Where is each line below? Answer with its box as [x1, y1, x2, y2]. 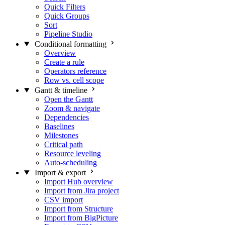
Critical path [44, 140, 83, 149]
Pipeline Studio [44, 30, 92, 38]
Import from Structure [44, 204, 113, 213]
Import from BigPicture [44, 213, 118, 222]
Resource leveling [44, 149, 101, 158]
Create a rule [44, 58, 84, 66]
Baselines [44, 122, 74, 131]
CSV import [44, 195, 83, 204]
